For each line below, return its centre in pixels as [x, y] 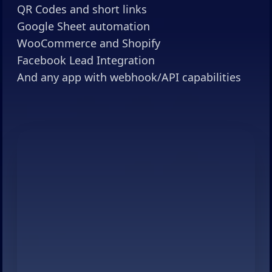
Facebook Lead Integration [86, 60]
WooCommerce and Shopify [89, 43]
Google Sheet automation [84, 26]
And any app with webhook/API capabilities [129, 77]
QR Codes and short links [82, 9]
